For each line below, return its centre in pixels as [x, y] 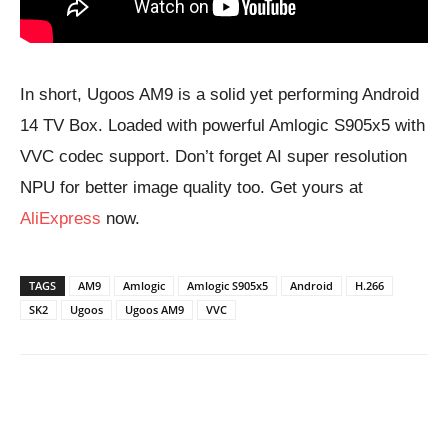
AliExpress [60, 218]
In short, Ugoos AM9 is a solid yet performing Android [219, 94]
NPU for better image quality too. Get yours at [191, 187]
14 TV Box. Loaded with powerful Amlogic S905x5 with [222, 125]
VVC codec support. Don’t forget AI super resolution [213, 156]
